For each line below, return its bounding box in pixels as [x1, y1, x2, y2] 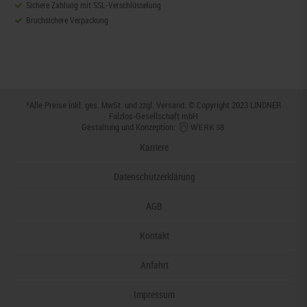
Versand [156, 98, 184, 111]
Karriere [140, 140, 169, 154]
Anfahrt [140, 258, 169, 272]
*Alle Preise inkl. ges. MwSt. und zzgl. [26, 98, 156, 111]
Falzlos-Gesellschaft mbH [109, 109, 198, 122]
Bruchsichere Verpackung [25, 14, 108, 25]
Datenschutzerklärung [113, 170, 195, 184]
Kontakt [139, 229, 169, 243]
